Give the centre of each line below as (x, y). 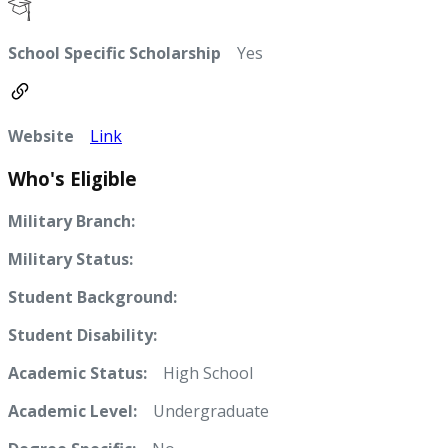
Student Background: (92, 296)
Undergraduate (203, 410)
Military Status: (70, 258)
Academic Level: (72, 410)
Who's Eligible (72, 179)
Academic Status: (77, 372)
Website (41, 136)
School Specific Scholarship (114, 53)
